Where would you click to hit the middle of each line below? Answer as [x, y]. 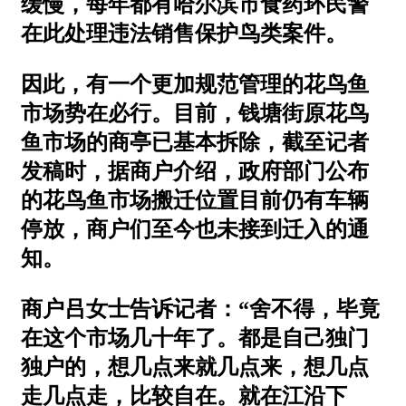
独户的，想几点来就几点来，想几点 [195, 367]
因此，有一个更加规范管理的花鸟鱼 [195, 84]
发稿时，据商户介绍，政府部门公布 [195, 171]
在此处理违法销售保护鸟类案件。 [184, 33]
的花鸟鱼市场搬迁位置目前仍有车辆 [195, 200]
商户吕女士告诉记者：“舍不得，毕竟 [200, 309]
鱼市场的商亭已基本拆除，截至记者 [195, 142]
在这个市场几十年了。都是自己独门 [195, 338]
